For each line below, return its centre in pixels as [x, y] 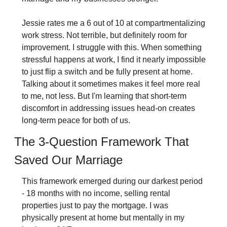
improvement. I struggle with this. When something [111, 48]
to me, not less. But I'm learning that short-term [104, 96]
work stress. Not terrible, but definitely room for [104, 35]
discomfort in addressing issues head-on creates [108, 108]
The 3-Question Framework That [101, 142]
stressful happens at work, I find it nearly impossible [113, 60]
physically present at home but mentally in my [103, 218]
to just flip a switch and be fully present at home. [107, 72]
